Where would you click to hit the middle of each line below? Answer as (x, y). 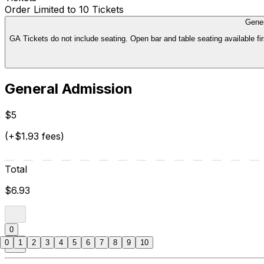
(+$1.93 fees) (34, 136)
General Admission (69, 89)
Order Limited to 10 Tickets (64, 9)
